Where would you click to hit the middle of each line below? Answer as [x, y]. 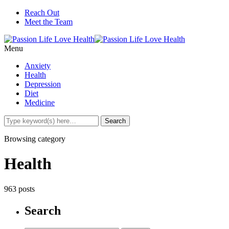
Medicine [40, 102]
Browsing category [35, 139]
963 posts [19, 189]
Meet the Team [49, 22]
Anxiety [38, 66]
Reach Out [42, 13]
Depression [43, 84]
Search [43, 210]
